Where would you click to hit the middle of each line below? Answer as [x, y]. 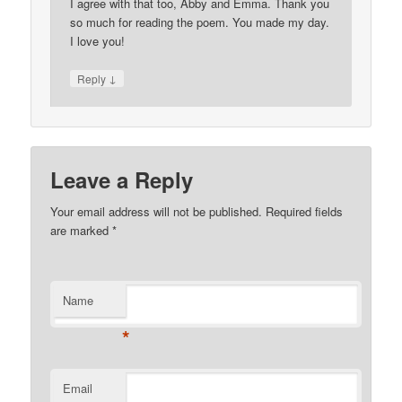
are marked [82, 230]
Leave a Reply [122, 179]
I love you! [98, 41]
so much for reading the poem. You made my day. [200, 22]
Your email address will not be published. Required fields [197, 211]
